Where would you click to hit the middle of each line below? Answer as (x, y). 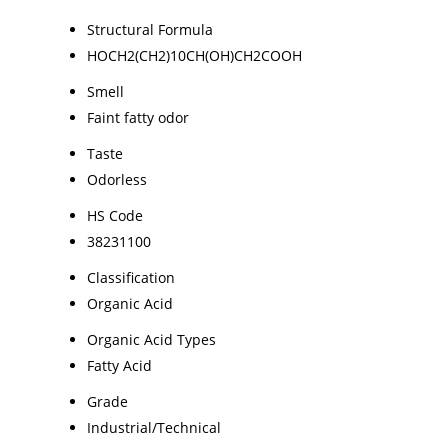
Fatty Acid (119, 365)
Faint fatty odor (138, 117)
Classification (131, 277)
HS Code (115, 215)
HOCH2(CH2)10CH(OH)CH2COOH (194, 55)
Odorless (117, 179)
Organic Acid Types (151, 339)
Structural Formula (150, 29)
